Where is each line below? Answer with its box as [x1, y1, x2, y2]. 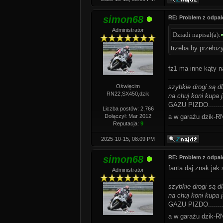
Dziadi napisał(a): [173, 31, 221, 38]
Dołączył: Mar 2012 [105, 113, 151, 119]
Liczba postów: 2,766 [102, 106, 154, 111]
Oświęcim [116, 83, 140, 89]
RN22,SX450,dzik [107, 91, 149, 97]
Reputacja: [112, 120, 140, 126]
